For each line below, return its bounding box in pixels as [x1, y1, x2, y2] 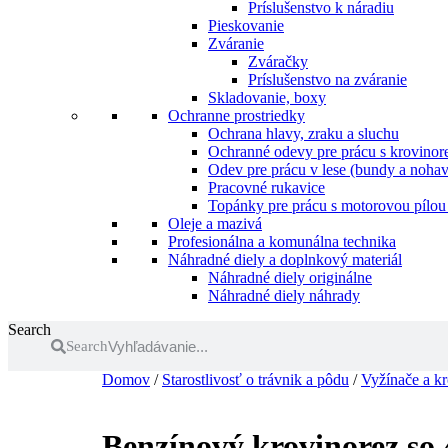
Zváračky [248, 53, 308, 70]
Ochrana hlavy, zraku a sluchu [208, 125, 399, 142]
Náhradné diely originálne [208, 269, 372, 286]
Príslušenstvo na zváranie [248, 71, 407, 88]
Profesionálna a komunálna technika [168, 233, 396, 250]
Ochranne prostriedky [168, 107, 305, 124]
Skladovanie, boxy [208, 89, 326, 106]
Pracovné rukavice [208, 179, 325, 196]
